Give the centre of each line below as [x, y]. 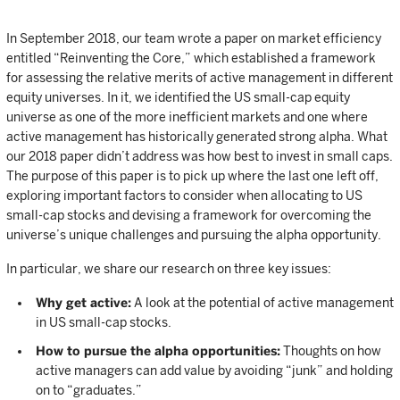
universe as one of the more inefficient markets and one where [187, 117]
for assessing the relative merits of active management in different [200, 78]
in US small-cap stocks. [104, 322]
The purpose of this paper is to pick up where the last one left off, [192, 176]
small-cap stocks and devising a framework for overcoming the [189, 215]
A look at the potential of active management [262, 303]
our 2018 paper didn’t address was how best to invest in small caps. [200, 156]
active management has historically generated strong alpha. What [197, 137]
